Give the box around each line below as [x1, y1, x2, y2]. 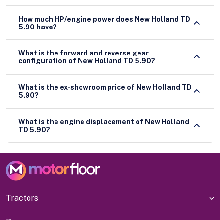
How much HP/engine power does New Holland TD [18, 15, 190, 23]
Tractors [6, 193, 38, 203]
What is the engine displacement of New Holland [18, 117, 189, 126]
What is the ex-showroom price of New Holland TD [18, 83, 192, 92]
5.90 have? [18, 23, 57, 31]
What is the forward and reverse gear [18, 49, 149, 57]
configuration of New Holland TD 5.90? [18, 57, 155, 65]
